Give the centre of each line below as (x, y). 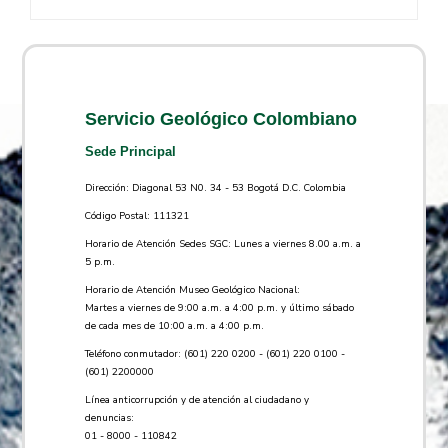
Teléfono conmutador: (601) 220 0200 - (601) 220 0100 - (215, 353)
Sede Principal (131, 151)
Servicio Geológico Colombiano (221, 119)
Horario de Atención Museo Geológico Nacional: (193, 289)
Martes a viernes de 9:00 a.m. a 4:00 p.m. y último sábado (220, 307)
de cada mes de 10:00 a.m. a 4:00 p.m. (175, 325)
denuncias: (111, 417)
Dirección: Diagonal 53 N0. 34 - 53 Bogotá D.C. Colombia (216, 187)
